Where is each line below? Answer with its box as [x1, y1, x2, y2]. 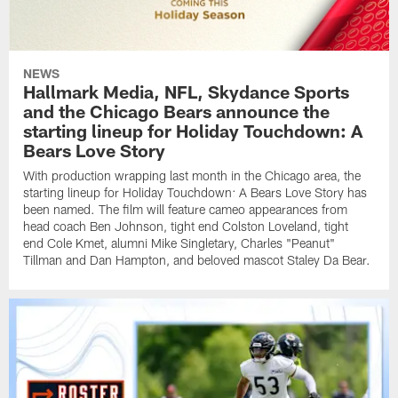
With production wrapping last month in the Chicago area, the [23, 168, 362, 183]
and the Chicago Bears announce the [23, 100, 330, 122]
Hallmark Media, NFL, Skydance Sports [23, 81, 350, 102]
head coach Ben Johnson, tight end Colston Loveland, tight [23, 219, 349, 234]
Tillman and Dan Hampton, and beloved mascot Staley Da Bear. [23, 252, 371, 267]
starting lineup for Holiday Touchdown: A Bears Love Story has [23, 185, 368, 200]
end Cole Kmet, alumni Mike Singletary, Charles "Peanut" [23, 235, 336, 251]
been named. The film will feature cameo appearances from [23, 202, 348, 217]
